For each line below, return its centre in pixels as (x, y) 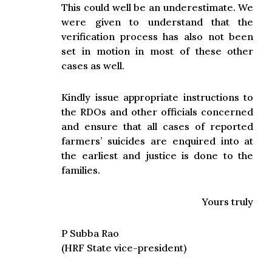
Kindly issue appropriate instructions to (158, 97)
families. (81, 170)
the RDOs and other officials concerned (158, 112)
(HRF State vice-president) (124, 248)
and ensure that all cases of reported (158, 126)
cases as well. (93, 66)
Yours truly (228, 202)
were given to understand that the (158, 22)
